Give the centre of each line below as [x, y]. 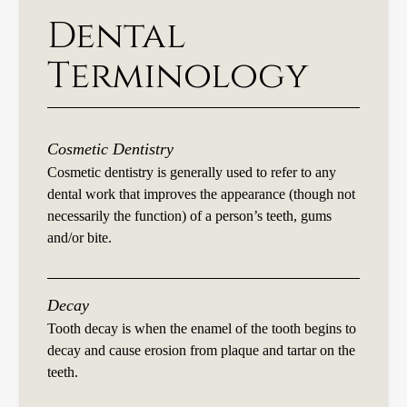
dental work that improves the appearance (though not [202, 194]
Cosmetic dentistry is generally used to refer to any [192, 173]
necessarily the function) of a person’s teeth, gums [190, 216]
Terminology [179, 77]
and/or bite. [80, 238]
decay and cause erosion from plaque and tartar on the [202, 351]
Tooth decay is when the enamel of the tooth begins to [202, 329]
